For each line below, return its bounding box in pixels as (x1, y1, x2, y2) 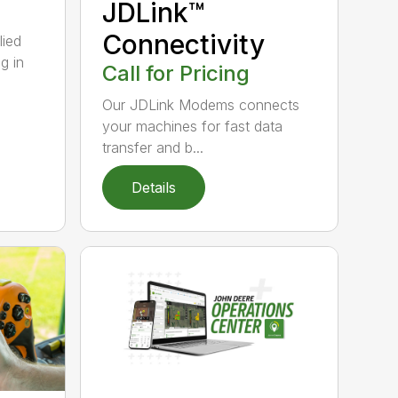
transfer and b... (102, 138, 204, 156)
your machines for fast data (102, 116, 283, 135)
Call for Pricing (102, 60, 251, 86)
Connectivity (102, 28, 266, 60)
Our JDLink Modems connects (102, 95, 300, 114)
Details (131, 178, 177, 196)
